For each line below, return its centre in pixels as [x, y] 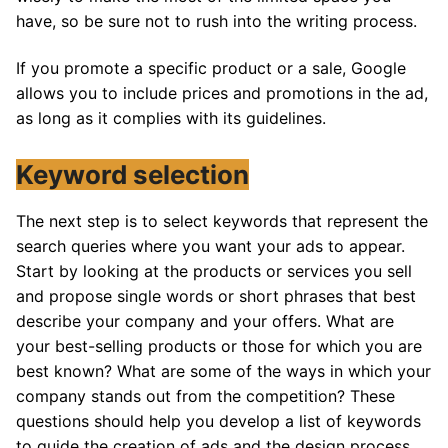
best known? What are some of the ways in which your [223, 370]
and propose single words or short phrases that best [216, 295]
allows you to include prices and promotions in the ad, [222, 93]
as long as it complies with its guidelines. [171, 118]
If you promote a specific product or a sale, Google [211, 68]
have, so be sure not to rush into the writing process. [216, 20]
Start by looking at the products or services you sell [214, 270]
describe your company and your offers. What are [205, 320]
